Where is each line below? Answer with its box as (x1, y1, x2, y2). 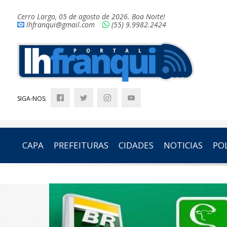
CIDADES (118, 139, 154, 152)
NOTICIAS (163, 139, 203, 152)
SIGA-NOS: (17, 94, 48, 103)
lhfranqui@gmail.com (26, 20, 95, 29)
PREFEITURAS (53, 139, 108, 152)
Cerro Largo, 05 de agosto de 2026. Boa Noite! (17, 12, 165, 21)
